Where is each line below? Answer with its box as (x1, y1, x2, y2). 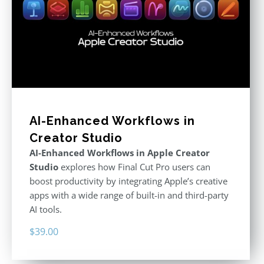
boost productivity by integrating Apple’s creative (29, 174, 227, 187)
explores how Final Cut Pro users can (58, 160, 210, 173)
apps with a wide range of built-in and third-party (29, 189, 229, 201)
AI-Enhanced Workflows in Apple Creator (29, 146, 210, 159)
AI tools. (29, 203, 62, 215)
